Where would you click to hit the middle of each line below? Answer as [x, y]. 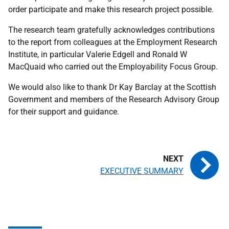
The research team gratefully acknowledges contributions [111, 30]
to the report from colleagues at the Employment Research [113, 42]
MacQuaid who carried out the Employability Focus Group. [113, 67]
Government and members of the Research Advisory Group [114, 99]
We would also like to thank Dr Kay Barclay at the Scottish [112, 87]
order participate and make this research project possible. [111, 9]
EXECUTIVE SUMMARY [142, 171]
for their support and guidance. [64, 112]
